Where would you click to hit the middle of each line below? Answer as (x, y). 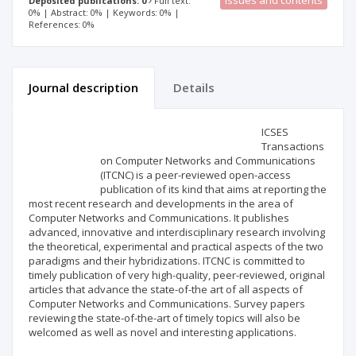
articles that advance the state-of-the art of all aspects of (166, 290)
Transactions (293, 147)
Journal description (83, 88)
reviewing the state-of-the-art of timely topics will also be (164, 318)
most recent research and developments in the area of (161, 204)
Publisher (55, 170)
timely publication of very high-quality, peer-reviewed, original (177, 275)
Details (194, 88)
